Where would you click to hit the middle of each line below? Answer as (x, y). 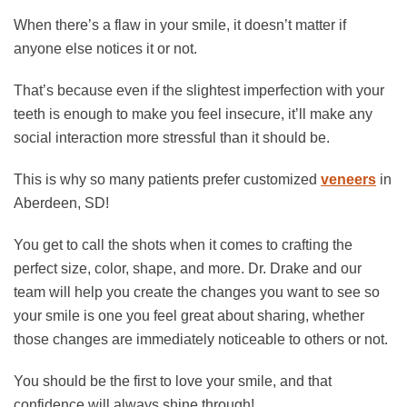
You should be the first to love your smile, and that (173, 381)
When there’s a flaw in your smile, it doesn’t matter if (180, 25)
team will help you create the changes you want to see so (197, 292)
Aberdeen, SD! (61, 203)
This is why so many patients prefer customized (167, 179)
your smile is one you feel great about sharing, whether (189, 315)
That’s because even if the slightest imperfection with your (199, 90)
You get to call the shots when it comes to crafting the (183, 244)
